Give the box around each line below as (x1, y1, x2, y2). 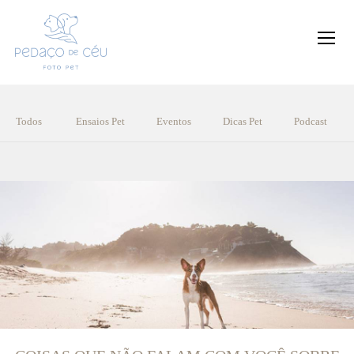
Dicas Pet (223, 115, 262, 127)
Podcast (294, 115, 327, 127)
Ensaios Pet (76, 115, 125, 127)
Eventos (156, 115, 191, 127)
